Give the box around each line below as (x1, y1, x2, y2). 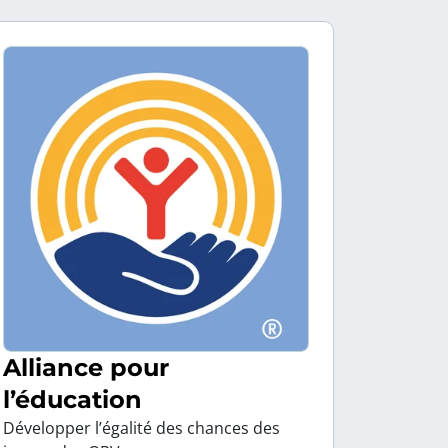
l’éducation (3, 385, 142, 414)
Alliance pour (3, 353, 169, 382)
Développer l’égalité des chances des (3, 417, 280, 439)
